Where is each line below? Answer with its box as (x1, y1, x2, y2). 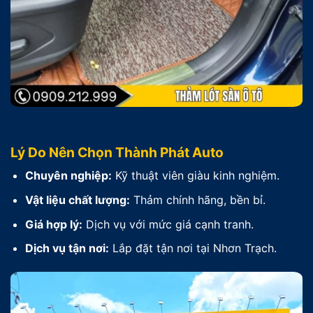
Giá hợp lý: (24, 217, 82, 231)
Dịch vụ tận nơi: (24, 241, 109, 256)
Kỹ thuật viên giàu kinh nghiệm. (111, 168, 279, 183)
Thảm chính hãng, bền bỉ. (129, 192, 265, 207)
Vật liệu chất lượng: (24, 192, 130, 207)
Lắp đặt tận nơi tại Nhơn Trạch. (108, 241, 277, 256)
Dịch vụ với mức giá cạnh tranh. (82, 217, 254, 231)
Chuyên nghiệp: (24, 168, 112, 183)
